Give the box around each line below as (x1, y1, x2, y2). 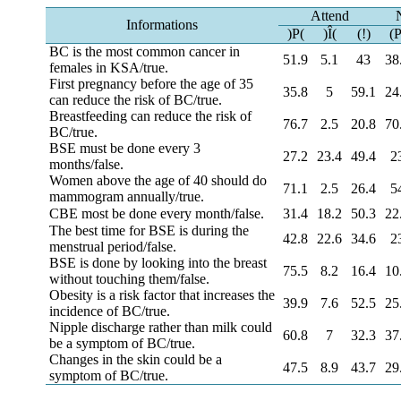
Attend (310, 8, 349, 23)
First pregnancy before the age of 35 (48, 76, 253, 91)
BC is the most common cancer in (48, 44, 240, 59)
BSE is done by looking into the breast (48, 255, 267, 270)
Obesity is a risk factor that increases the (48, 287, 275, 303)
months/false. (48, 157, 124, 172)
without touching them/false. (48, 271, 209, 286)
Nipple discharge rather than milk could (48, 320, 272, 335)
